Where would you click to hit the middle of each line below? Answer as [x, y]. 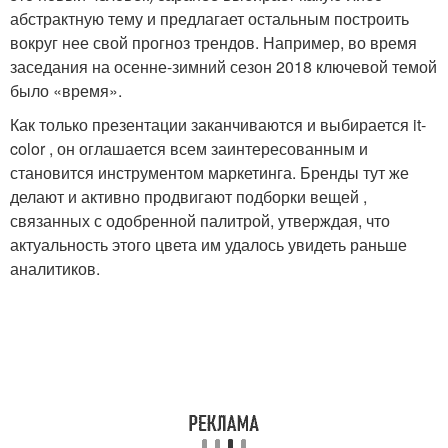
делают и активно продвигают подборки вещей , [188, 197]
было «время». [66, 91]
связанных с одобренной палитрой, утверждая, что [200, 221]
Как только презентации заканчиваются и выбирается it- [218, 125]
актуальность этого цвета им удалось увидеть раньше [208, 245]
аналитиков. [55, 269]
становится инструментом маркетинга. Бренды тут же [209, 173]
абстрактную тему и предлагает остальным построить [209, 19]
